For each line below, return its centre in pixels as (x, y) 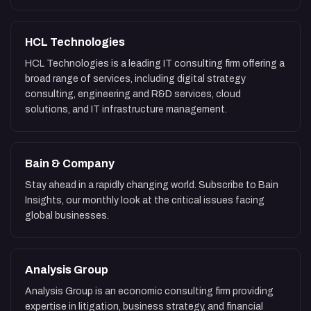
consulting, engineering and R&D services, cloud (133, 94)
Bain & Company (70, 164)
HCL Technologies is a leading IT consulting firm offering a (155, 64)
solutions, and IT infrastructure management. (126, 110)
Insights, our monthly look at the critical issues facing (145, 201)
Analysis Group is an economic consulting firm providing (149, 292)
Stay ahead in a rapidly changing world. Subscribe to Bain (152, 185)
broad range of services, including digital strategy (135, 79)
